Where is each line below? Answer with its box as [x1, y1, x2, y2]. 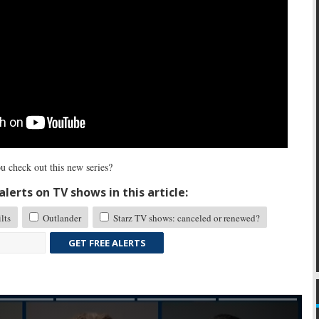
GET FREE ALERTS [68, 236, 146, 250]
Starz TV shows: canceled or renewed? [111, 211, 260, 225]
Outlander [41, 211, 81, 225]
